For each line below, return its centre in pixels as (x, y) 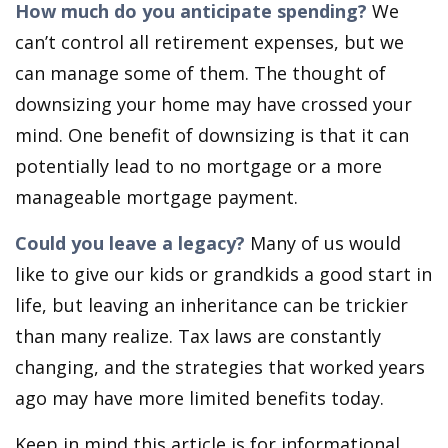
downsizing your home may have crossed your (213, 104)
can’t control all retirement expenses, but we (209, 42)
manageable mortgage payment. (156, 197)
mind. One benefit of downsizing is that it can (212, 135)
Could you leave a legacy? (130, 243)
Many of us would (323, 243)
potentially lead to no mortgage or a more (198, 166)
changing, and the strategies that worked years (220, 367)
